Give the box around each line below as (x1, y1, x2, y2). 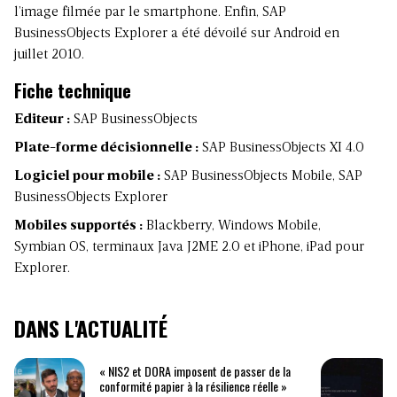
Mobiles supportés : (14, 219, 143, 234)
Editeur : (14, 113, 70, 128)
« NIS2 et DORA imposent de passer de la (99, 361, 291, 380)
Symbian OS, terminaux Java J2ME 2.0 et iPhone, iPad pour (14, 240, 364, 255)
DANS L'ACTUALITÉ (14, 312, 167, 345)
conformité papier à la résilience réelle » (99, 376, 287, 395)
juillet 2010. (14, 48, 84, 63)
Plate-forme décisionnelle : (14, 141, 198, 156)
